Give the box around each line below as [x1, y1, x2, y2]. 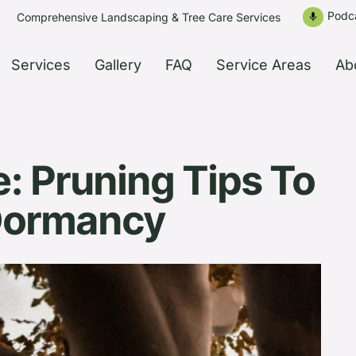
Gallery [94, 56, 141, 73]
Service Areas [215, 56, 311, 73]
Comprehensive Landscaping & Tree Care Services [16, 10, 281, 24]
